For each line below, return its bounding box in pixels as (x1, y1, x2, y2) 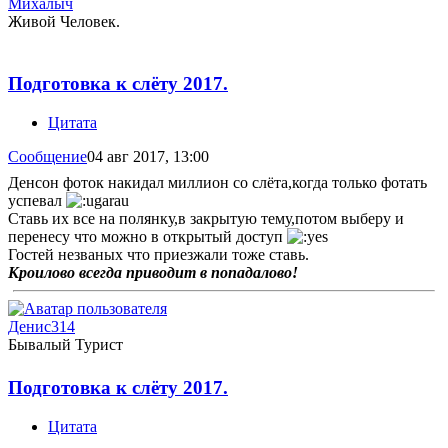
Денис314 (8, 317, 75, 335)
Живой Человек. (8, 13, 120, 31)
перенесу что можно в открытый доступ (8, 227, 287, 245)
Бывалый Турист (8, 335, 123, 353)
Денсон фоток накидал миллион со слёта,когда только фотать (8, 173, 427, 191)
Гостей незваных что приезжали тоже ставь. (8, 245, 309, 263)
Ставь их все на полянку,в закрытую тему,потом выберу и (8, 209, 404, 227)
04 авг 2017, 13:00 (87, 147, 209, 165)
